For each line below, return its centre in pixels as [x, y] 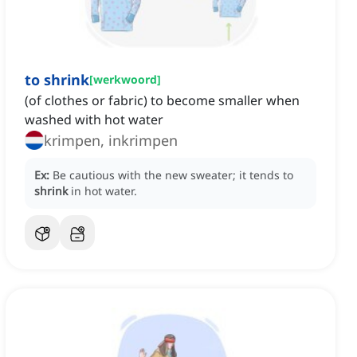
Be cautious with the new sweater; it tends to [173, 175]
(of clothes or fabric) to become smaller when [162, 101]
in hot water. [104, 191]
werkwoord [125, 80]
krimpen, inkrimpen [111, 141]
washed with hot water [94, 120]
